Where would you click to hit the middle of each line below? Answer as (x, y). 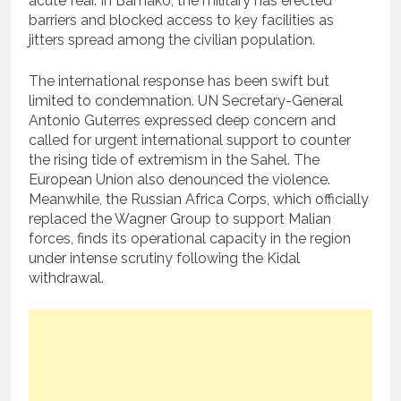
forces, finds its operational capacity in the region (190, 239)
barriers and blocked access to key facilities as (181, 21)
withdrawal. (66, 278)
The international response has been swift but (179, 81)
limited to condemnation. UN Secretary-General (186, 101)
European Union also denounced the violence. (179, 180)
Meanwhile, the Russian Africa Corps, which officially (199, 200)
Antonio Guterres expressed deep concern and (182, 121)
